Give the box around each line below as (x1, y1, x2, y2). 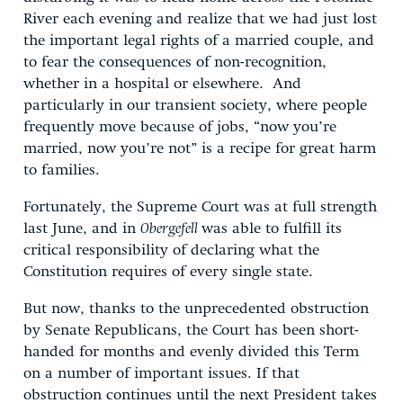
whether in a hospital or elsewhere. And (23, 76, 301, 92)
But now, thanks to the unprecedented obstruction (23, 300, 369, 317)
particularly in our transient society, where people (23, 97, 367, 113)
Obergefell (140, 220, 201, 237)
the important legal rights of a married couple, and (23, 32, 374, 49)
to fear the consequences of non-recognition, (23, 54, 327, 70)
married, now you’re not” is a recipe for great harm (23, 140, 376, 157)
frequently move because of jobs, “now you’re (23, 119, 336, 135)
